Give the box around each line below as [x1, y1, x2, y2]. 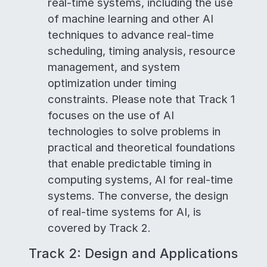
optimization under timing [48, 76, 176, 89]
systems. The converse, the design [48, 189, 228, 202]
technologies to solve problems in [48, 125, 221, 138]
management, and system [48, 60, 180, 73]
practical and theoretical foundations [48, 141, 235, 154]
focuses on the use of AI [48, 108, 174, 122]
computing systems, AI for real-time [48, 173, 233, 186]
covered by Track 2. [48, 221, 151, 234]
